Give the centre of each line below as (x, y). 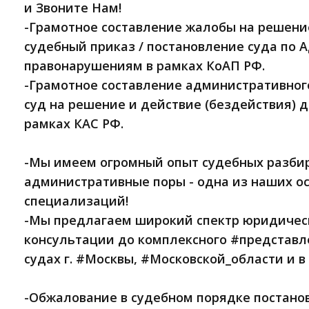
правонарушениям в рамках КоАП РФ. (144, 66)
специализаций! (76, 201)
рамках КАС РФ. (74, 124)
